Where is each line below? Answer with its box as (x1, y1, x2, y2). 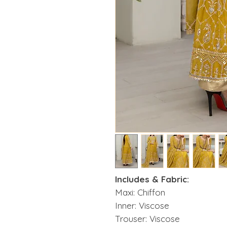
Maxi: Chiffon (115, 187, 165, 198)
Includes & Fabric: (115, 174, 189, 185)
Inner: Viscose (115, 200, 169, 211)
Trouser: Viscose (115, 213, 180, 224)
